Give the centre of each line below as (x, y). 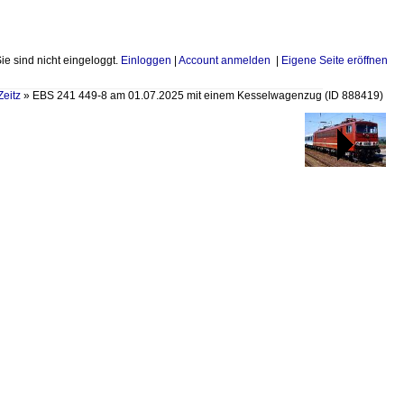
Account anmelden (225, 60)
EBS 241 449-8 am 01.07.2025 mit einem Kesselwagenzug (179, 96)
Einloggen (146, 60)
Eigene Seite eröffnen (335, 60)
